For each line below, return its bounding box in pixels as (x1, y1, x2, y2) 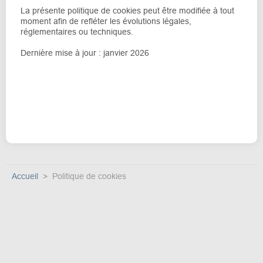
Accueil (12, 171, 38, 181)
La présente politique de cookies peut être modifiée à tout (21, 5, 234, 15)
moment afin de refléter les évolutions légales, (21, 16, 191, 26)
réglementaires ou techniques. (21, 26, 133, 36)
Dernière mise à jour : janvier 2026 (21, 48, 149, 58)
